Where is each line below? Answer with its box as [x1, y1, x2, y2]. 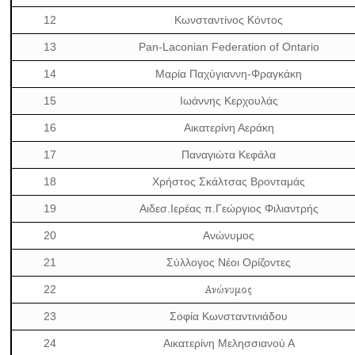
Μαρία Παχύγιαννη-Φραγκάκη [155, 67, 303, 80]
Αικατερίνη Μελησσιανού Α [162, 337, 295, 349]
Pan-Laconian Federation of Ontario [138, 40, 319, 53]
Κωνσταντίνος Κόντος [174, 13, 284, 26]
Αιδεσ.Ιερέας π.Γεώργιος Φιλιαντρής [139, 202, 319, 215]
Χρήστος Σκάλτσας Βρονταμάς [152, 175, 306, 188]
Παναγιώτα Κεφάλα [181, 148, 277, 161]
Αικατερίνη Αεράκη [183, 121, 274, 134]
